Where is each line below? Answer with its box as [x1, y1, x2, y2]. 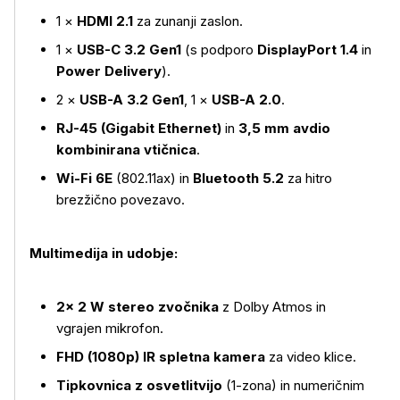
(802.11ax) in [112, 170, 193, 187]
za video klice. [265, 348, 356, 365]
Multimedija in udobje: [29, 245, 178, 262]
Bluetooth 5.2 [193, 170, 284, 187]
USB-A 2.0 [212, 91, 281, 108]
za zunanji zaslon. [133, 12, 243, 29]
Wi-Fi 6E [56, 170, 112, 187]
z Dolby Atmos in [219, 298, 326, 315]
